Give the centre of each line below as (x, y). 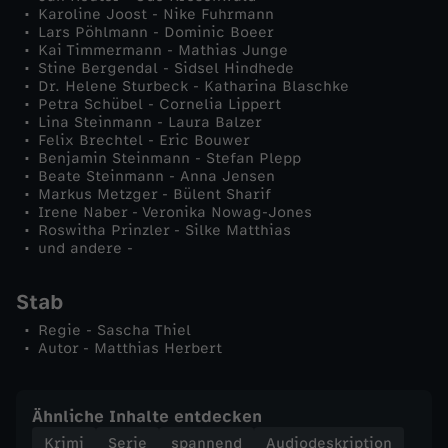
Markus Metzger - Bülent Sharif (154, 194)
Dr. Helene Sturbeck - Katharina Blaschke (193, 86)
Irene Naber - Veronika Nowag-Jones (175, 212)
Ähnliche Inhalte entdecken (147, 416)
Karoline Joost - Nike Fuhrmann (156, 14)
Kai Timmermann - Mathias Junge (163, 50)
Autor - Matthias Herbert (130, 348)
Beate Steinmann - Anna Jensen (156, 176)
